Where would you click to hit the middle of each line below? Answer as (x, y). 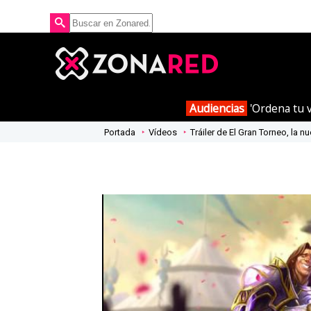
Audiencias (217, 108)
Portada (120, 132)
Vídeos (163, 132)
